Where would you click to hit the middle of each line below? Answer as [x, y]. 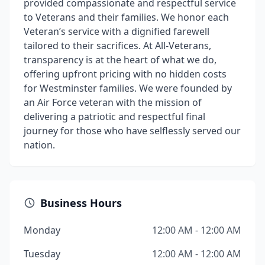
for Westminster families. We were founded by [128, 88]
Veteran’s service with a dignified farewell [117, 31]
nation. [39, 145]
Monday [42, 230]
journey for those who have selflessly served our [132, 131]
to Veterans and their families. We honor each [126, 17]
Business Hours [81, 203]
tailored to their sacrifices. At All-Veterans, [117, 46]
